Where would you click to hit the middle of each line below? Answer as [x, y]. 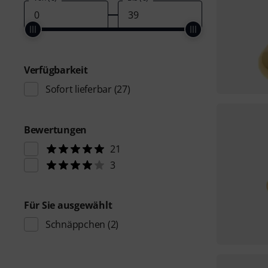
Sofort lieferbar [79, 89]
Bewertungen [56, 130]
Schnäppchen [76, 224]
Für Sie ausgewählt [68, 205]
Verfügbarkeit [56, 70]
